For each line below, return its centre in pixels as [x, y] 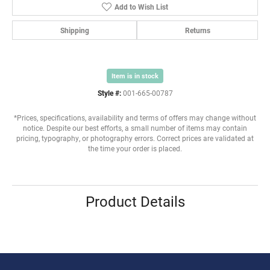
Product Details [135, 201]
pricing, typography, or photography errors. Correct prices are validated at [135, 138]
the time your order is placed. [135, 148]
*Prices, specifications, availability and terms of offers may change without [135, 118]
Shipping [74, 30]
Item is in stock [135, 75]
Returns [197, 30]
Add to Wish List [141, 6]
